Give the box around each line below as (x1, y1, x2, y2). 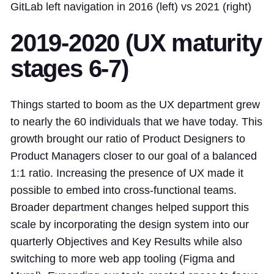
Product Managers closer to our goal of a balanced (10, 149, 257, 162)
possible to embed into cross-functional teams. (10, 183, 237, 196)
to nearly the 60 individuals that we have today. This (10, 115, 262, 128)
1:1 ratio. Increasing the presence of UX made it (10, 166, 243, 179)
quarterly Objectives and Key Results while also (10, 235, 242, 248)
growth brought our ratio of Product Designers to (10, 132, 245, 145)
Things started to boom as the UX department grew (10, 98, 260, 111)
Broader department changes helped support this (10, 201, 249, 213)
